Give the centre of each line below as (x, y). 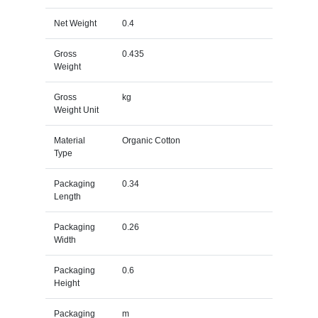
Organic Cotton (151, 140)
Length (67, 196)
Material (69, 140)
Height (66, 283)
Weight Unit (76, 110)
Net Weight (75, 23)
